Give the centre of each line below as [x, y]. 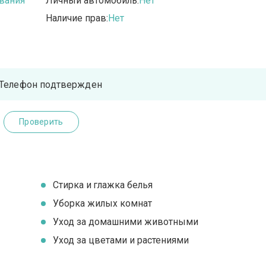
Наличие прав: [77, 18]
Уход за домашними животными [126, 222]
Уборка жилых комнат [103, 204]
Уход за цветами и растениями [121, 240]
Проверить [41, 122]
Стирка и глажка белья [103, 185]
